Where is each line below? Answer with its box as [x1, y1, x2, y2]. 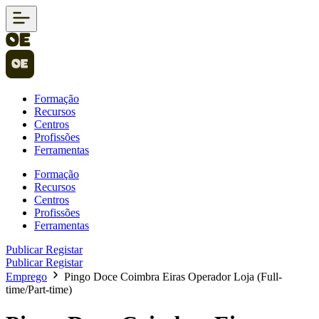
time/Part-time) [6, 283, 72, 296]
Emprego [6, 271, 47, 283]
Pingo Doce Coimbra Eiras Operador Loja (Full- [64, 271, 282, 283]
